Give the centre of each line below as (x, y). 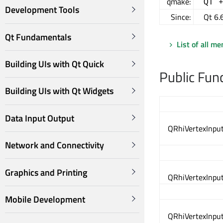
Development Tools (42, 10)
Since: (181, 17)
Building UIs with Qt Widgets (59, 91)
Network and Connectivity (55, 145)
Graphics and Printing (46, 172)
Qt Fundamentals (38, 37)
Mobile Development (45, 199)
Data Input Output (40, 118)
